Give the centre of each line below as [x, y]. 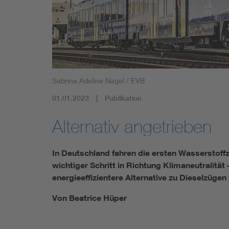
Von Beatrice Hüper [89, 198]
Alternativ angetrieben [132, 126]
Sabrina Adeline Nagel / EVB [99, 80]
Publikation [123, 98]
